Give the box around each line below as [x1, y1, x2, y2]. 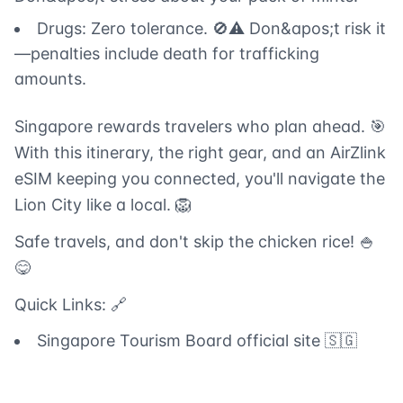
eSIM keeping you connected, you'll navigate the [14, 169, 385, 189]
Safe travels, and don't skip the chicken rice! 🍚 [14, 232, 375, 252]
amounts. [14, 69, 86, 89]
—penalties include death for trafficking [14, 44, 319, 64]
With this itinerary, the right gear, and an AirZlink [14, 143, 386, 163]
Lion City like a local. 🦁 [14, 195, 192, 215]
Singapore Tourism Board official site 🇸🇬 [37, 331, 357, 351]
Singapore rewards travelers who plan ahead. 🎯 [14, 117, 386, 137]
